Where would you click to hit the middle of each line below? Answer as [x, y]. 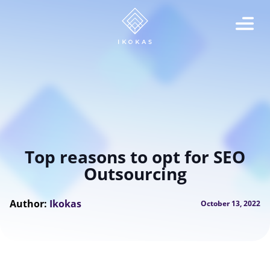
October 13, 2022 [231, 203]
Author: [29, 204]
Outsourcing [135, 174]
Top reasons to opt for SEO [135, 157]
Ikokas [65, 204]
